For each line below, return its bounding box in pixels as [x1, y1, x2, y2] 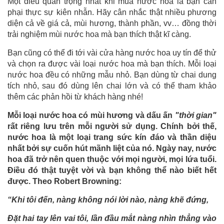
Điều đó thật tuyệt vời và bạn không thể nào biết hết [7, 166, 216, 175]
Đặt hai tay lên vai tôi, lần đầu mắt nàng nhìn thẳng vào [7, 214, 216, 223]
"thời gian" [174, 111, 217, 120]
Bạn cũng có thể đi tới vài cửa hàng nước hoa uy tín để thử [7, 48, 216, 57]
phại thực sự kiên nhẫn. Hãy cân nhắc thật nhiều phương [7, 8, 216, 17]
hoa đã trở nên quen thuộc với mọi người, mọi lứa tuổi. [7, 155, 216, 164]
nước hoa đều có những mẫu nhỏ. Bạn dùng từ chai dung [7, 70, 216, 79]
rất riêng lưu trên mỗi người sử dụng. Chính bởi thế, [7, 122, 216, 131]
